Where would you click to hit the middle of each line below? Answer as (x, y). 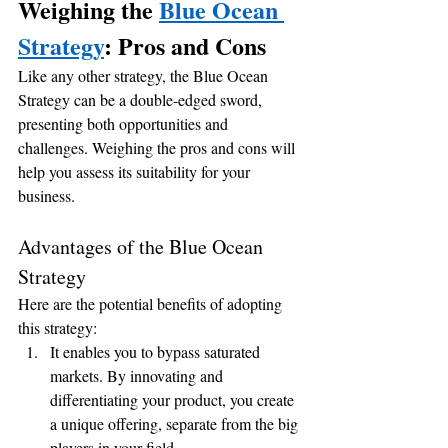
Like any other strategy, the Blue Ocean (145, 75)
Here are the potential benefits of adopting (152, 303)
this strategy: (57, 327)
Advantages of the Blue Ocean (143, 246)
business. (46, 195)
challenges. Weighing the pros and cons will (158, 147)
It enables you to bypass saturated (157, 351)
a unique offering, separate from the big (176, 423)
